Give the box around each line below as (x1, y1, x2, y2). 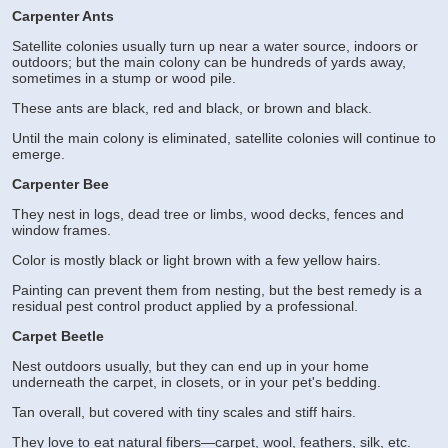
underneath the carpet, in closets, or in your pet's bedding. (12, 374, 381, 391)
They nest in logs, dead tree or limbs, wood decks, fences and (12, 206, 404, 223)
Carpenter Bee (12, 176, 109, 193)
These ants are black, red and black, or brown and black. (12, 100, 372, 117)
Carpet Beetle (12, 328, 104, 345)
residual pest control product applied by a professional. (12, 298, 358, 315)
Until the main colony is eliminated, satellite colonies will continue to (12, 130, 436, 147)
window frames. (12, 222, 111, 239)
